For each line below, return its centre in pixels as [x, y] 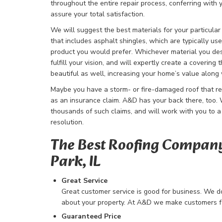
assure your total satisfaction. [98, 14]
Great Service [84, 181]
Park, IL [76, 162]
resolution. [67, 122]
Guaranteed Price [91, 216]
